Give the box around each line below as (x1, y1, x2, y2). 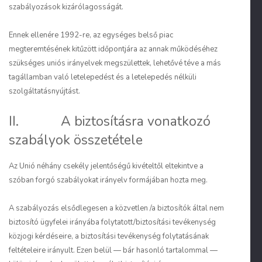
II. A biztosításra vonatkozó (9, 112, 211, 130)
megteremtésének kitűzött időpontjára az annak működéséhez (9, 44, 218, 54)
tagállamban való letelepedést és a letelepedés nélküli (9, 72, 196, 82)
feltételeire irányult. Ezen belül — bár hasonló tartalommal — (9, 245, 218, 256)
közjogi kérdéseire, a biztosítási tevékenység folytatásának (9, 231, 209, 242)
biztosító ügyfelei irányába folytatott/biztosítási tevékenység (9, 217, 216, 227)
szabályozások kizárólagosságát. (9, 2, 123, 12)
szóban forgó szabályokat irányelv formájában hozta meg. (9, 175, 208, 185)
